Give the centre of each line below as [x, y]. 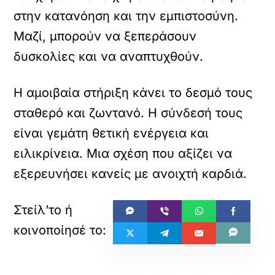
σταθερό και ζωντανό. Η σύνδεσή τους [128, 113]
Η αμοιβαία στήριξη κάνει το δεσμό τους [133, 92]
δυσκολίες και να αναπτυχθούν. [109, 56]
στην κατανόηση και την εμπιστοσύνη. [126, 16]
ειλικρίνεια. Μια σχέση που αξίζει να [123, 153]
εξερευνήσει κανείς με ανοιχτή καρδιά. [130, 173]
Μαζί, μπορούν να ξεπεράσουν [105, 36]
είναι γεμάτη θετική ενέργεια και [111, 133]
